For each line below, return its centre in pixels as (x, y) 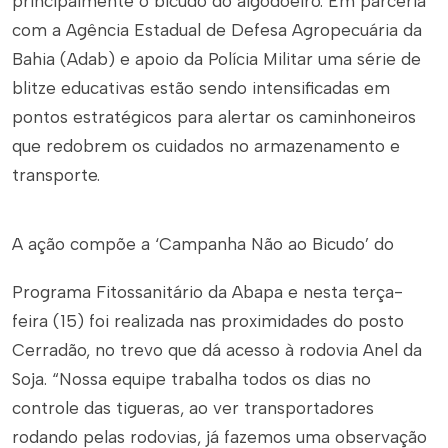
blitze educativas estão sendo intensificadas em (201, 88)
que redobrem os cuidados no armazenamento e (206, 146)
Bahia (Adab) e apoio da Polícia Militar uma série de (216, 59)
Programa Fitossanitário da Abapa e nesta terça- (207, 292)
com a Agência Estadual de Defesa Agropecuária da (217, 30)
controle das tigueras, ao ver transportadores (193, 408)
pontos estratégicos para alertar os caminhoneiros (214, 117)
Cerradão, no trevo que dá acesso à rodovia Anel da (217, 350)
